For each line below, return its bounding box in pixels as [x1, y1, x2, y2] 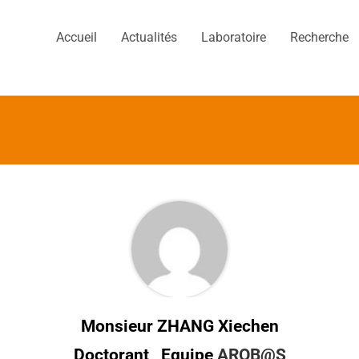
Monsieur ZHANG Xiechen [80, 316, 279, 336]
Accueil [56, 30, 98, 45]
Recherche [290, 30, 349, 45]
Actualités [121, 30, 178, 45]
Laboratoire [201, 30, 267, 45]
